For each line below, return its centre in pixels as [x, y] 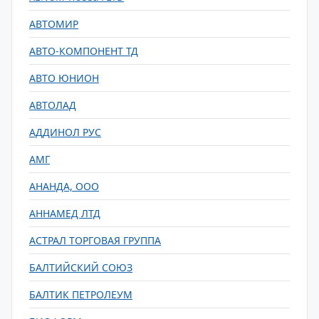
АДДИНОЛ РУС [65, 132]
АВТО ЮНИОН [64, 78]
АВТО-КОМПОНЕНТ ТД [84, 51]
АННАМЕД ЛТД [65, 213]
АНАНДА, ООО [64, 186]
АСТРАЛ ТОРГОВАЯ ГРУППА [95, 240]
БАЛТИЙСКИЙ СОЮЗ [81, 267]
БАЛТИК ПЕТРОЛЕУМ [81, 294]
